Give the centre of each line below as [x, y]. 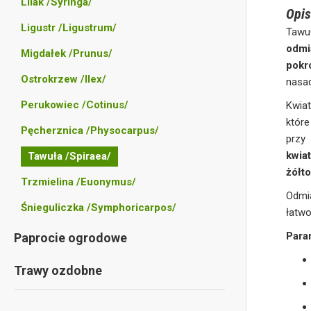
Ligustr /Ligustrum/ [69, 28]
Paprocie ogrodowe [70, 238]
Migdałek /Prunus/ [67, 53]
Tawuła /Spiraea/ [69, 156]
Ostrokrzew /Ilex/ [64, 79]
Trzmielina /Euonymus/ [78, 182]
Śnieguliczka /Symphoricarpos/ [99, 208]
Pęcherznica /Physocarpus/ [90, 131]
